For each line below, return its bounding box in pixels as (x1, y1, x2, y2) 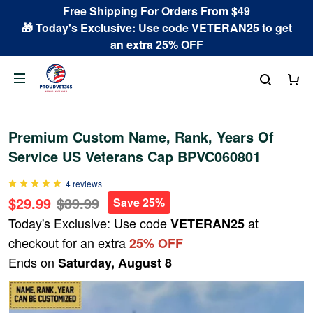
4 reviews (66, 177, 102, 189)
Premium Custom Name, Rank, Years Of (8, 126, 274, 147)
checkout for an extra (8, 233, 129, 252)
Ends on (8, 253, 58, 271)
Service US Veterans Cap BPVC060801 (8, 146, 261, 166)
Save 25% (113, 194, 165, 210)
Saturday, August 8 (58, 254, 172, 272)
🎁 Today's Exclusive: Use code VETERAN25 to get (21, 20, 292, 36)
